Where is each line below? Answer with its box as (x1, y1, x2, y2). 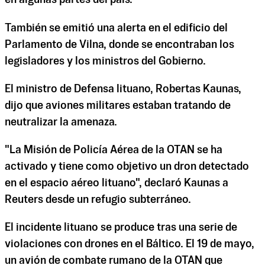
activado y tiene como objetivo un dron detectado (5, 161, 249, 172)
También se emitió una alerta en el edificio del (5, 22, 228, 34)
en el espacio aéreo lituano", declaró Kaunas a (5, 177, 228, 189)
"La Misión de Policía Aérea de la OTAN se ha (5, 144, 222, 156)
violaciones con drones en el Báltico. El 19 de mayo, (5, 239, 254, 250)
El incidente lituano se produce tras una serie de (5, 222, 237, 234)
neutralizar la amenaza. (5, 117, 117, 128)
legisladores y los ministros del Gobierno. (5, 56, 206, 67)
